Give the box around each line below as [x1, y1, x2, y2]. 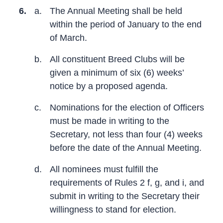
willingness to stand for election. [50, 204, 176, 215]
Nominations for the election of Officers [50, 102, 204, 112]
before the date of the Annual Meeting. [50, 142, 202, 153]
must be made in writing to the [50, 115, 169, 126]
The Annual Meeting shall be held [50, 5, 182, 16]
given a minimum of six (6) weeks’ [50, 67, 184, 78]
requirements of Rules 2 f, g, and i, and [50, 177, 204, 188]
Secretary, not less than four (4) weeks [50, 129, 203, 139]
